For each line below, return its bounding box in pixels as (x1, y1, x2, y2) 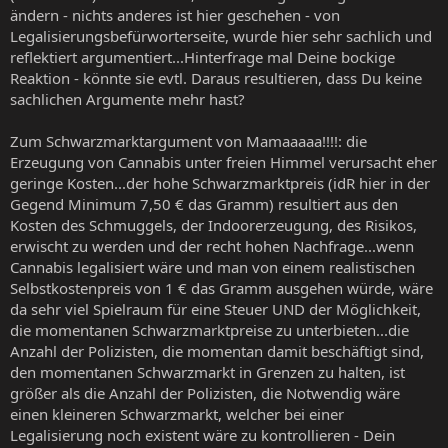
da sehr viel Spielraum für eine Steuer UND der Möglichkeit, (10, 298, 421, 319)
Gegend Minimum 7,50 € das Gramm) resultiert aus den (10, 193, 398, 214)
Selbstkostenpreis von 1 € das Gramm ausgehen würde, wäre (10, 277, 433, 298)
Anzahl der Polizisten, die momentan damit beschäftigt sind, (10, 340, 424, 361)
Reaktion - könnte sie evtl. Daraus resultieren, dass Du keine (10, 67, 422, 88)
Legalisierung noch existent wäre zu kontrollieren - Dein (10, 424, 395, 445)
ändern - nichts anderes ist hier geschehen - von (10, 4, 340, 25)
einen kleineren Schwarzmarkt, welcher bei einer (10, 403, 344, 424)
